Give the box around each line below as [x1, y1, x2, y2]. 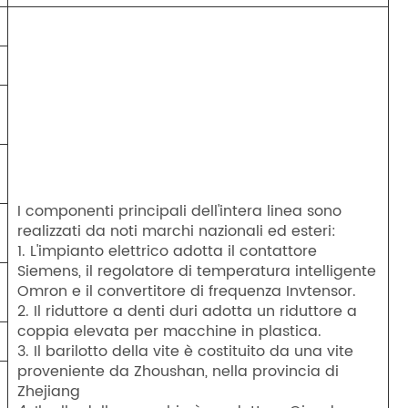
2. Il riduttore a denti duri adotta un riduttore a [17, 300, 358, 324]
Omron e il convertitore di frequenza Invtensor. [17, 280, 357, 304]
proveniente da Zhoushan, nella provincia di [17, 360, 340, 384]
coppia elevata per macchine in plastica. [17, 320, 322, 344]
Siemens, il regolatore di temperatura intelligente [17, 260, 377, 284]
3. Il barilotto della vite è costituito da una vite [17, 340, 354, 364]
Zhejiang [17, 380, 81, 404]
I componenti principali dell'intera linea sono [17, 199, 342, 224]
